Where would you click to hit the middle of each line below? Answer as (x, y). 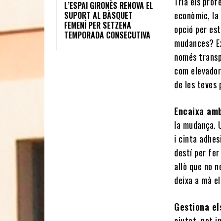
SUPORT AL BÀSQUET (98, 15)
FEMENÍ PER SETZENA (98, 25)
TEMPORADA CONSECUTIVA (107, 35)
